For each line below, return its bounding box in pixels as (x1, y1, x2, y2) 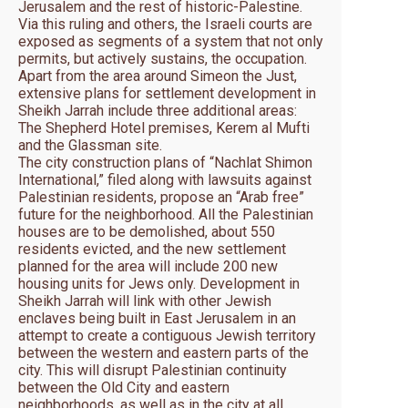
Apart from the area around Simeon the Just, (18, 67, 297, 86)
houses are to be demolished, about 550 (18, 223, 275, 241)
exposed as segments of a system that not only (18, 33, 323, 51)
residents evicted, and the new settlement (18, 240, 286, 259)
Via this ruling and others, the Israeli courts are (18, 15, 312, 34)
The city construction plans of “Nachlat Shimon (18, 154, 312, 172)
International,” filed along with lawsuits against (18, 171, 311, 189)
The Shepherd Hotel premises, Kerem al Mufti (18, 119, 310, 138)
